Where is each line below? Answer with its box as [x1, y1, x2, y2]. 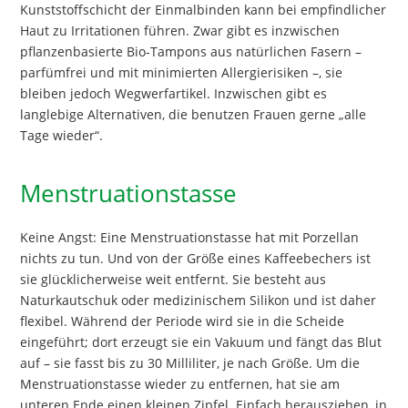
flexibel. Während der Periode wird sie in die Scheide [20, 312, 345, 331]
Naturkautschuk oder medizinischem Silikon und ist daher [20, 291, 377, 310]
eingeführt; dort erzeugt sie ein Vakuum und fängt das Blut [20, 333, 382, 352]
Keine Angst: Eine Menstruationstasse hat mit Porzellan [20, 229, 360, 247]
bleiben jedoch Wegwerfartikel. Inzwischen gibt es [20, 84, 328, 102]
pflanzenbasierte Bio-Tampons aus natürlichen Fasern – [20, 42, 362, 60]
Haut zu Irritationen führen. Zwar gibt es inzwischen [20, 21, 341, 39]
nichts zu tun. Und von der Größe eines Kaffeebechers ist [20, 250, 372, 268]
